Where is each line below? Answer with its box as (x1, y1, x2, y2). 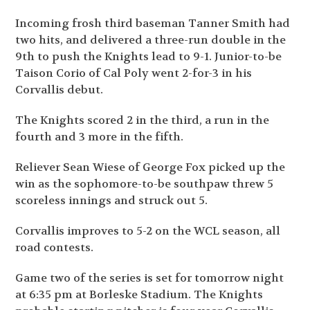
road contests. (15, 240, 94, 255)
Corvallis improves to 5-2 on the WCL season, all (15, 224, 281, 239)
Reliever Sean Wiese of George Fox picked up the (15, 160, 286, 175)
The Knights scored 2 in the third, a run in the (15, 113, 270, 128)
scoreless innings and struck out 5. (15, 193, 208, 208)
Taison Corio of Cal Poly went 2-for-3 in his (15, 66, 253, 81)
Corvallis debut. (15, 82, 104, 98)
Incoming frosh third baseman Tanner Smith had (15, 16, 291, 31)
